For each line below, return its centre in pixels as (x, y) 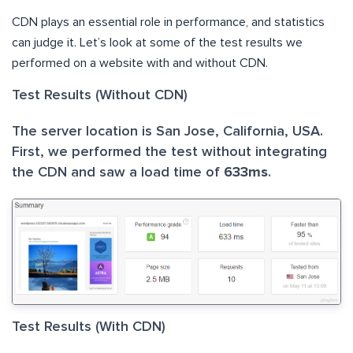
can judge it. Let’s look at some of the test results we (157, 43)
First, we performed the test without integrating (169, 152)
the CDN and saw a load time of (118, 173)
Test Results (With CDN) (89, 327)
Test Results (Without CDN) (100, 96)
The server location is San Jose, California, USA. (167, 132)
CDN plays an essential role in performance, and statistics (168, 22)
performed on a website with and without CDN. (140, 63)
